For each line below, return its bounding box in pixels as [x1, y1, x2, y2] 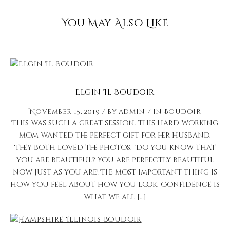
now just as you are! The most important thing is [13, 167, 217, 177]
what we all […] [84, 192, 146, 202]
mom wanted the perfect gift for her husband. [19, 130, 211, 140]
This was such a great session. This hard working [12, 118, 218, 128]
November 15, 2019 [29, 107, 100, 117]
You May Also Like [61, 16, 169, 30]
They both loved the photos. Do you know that [14, 143, 216, 152]
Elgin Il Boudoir [75, 87, 155, 98]
